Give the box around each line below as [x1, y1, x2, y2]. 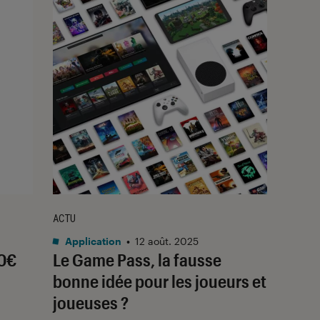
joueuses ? [53, 291, 129, 313]
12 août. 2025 [135, 234, 199, 247]
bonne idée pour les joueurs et [53, 270, 266, 291]
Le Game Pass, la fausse [53, 249, 221, 270]
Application [63, 234, 121, 247]
